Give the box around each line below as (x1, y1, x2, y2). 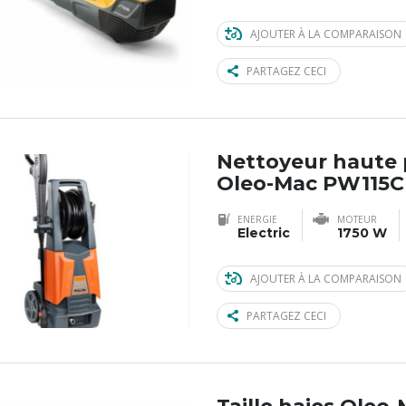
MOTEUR (337, 213, 377, 227)
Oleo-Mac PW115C (217, 171, 404, 197)
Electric (237, 225, 290, 242)
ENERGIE (237, 213, 277, 227)
